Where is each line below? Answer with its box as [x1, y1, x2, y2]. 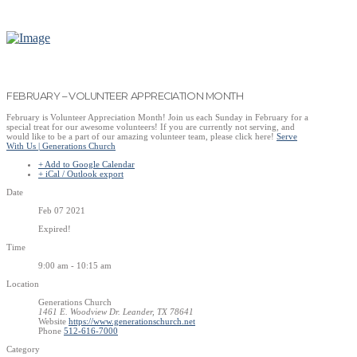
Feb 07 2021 [38, 205, 85, 215]
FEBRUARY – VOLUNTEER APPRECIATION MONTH [6, 89, 244, 102]
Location [6, 278, 39, 288]
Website [38, 316, 66, 326]
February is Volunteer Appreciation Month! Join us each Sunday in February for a [6, 112, 308, 122]
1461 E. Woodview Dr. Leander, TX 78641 [38, 306, 194, 316]
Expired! [38, 223, 71, 233]
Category [6, 343, 40, 354]
